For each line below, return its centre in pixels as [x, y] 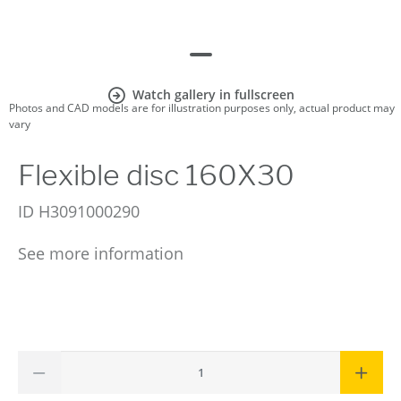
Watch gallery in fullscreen [213, 94]
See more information [101, 253]
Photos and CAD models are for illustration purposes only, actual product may [202, 108]
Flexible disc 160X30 [156, 175]
